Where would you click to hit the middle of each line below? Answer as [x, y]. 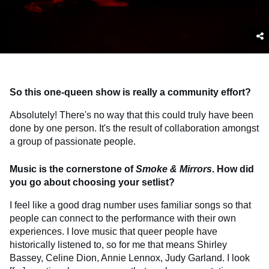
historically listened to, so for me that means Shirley [118, 245]
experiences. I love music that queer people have [113, 232]
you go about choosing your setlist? [92, 183]
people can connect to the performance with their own [123, 219]
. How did [233, 169]
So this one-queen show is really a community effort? [130, 92]
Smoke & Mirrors [174, 169]
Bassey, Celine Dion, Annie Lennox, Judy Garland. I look [130, 258]
